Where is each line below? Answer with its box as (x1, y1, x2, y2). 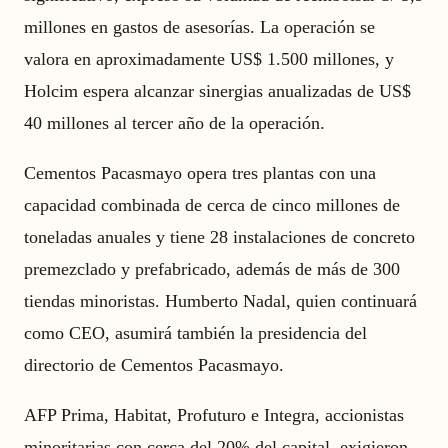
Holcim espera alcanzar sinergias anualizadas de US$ (24, 81, 411, 101)
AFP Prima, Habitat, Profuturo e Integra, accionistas (24, 405, 404, 425)
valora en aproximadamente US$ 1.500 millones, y (24, 49, 394, 69)
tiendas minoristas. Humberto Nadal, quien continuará (24, 291, 417, 311)
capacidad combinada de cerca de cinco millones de (24, 195, 400, 215)
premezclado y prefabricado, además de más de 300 (24, 259, 400, 279)
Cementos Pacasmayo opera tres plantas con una (24, 163, 376, 183)
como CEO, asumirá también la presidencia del (24, 323, 367, 343)
